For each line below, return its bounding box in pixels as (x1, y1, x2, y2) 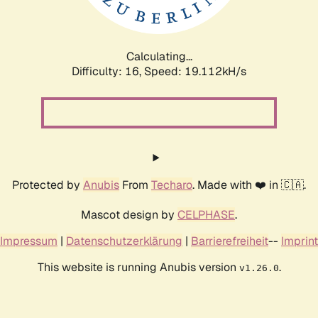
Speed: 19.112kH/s (144, 63, 246, 79)
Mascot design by (81, 207, 177, 222)
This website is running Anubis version (37, 259, 239, 275)
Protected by (12, 177, 83, 192)
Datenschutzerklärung (66, 233, 182, 248)
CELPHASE (177, 207, 235, 222)
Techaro (151, 177, 192, 192)
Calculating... (126, 48, 192, 64)
